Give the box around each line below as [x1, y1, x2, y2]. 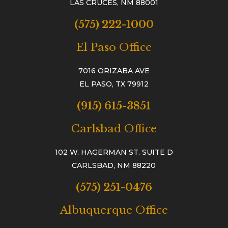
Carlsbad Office [71, 122, 157, 136]
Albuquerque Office [60, 204, 168, 217]
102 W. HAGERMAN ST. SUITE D [54, 148, 173, 157]
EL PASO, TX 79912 [79, 79, 149, 89]
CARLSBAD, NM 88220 [72, 161, 156, 170]
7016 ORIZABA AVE [78, 66, 150, 76]
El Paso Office [76, 41, 152, 54]
